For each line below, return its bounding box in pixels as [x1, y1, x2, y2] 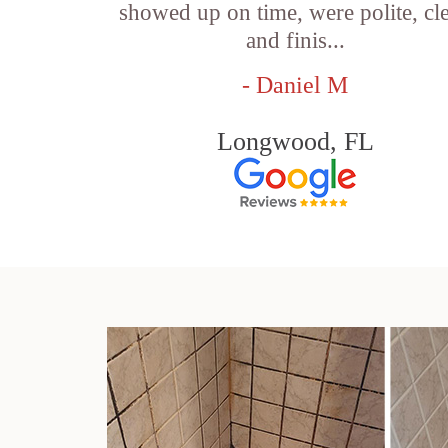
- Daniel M [242, 72, 349, 98]
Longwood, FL [216, 127, 374, 156]
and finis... [245, 28, 345, 53]
